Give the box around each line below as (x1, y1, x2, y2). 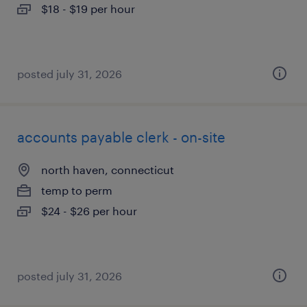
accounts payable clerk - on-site (17, 129, 225, 145)
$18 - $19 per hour (41, 2, 135, 15)
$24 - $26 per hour (41, 204, 137, 217)
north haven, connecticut (41, 163, 174, 176)
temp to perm (41, 184, 112, 197)
